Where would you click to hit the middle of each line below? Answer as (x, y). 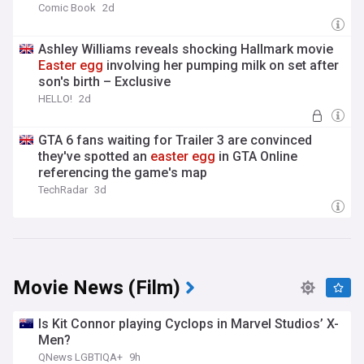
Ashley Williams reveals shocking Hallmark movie (186, 49)
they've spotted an (94, 156)
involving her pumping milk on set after (221, 65)
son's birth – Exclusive (104, 82)
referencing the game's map (123, 173)
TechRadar (63, 190)
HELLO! (55, 99)
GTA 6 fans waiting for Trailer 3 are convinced (175, 140)
